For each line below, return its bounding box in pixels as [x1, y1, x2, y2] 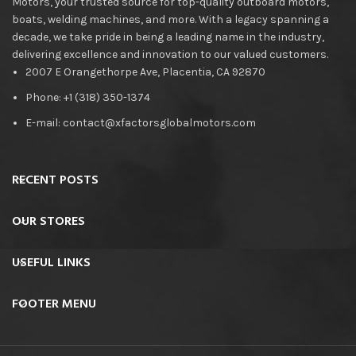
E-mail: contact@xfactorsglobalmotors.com [25, 115, 256, 130]
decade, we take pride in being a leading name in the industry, [12, 29, 324, 44]
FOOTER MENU [12, 293, 96, 315]
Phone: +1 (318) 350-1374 [25, 90, 150, 104]
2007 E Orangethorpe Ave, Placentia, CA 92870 [25, 64, 265, 79]
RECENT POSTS [12, 169, 99, 191]
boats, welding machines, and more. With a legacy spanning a [12, 12, 329, 26]
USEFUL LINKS [12, 252, 91, 273]
